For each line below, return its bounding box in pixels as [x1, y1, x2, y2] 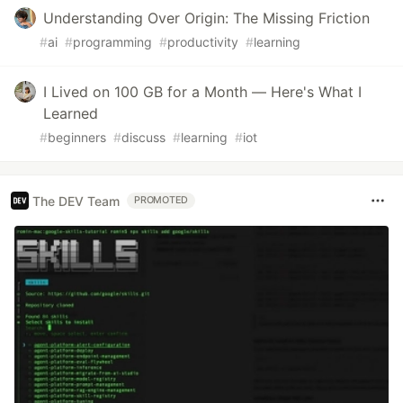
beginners [48, 130, 106, 145]
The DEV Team [32, 193, 120, 209]
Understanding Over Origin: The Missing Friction [43, 9, 370, 27]
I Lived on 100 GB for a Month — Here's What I [43, 83, 362, 101]
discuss [121, 130, 166, 145]
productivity [167, 34, 238, 49]
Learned [43, 104, 98, 122]
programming [73, 34, 152, 49]
